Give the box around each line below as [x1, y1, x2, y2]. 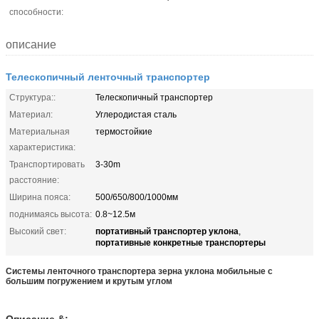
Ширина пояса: [9, 192, 70, 202]
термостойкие [95, 126, 152, 137]
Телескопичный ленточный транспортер [6, 68, 210, 83]
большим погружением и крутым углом [6, 276, 172, 286]
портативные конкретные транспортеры [95, 235, 266, 249]
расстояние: [9, 174, 59, 185]
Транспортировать [9, 159, 85, 169]
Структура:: [9, 92, 56, 103]
